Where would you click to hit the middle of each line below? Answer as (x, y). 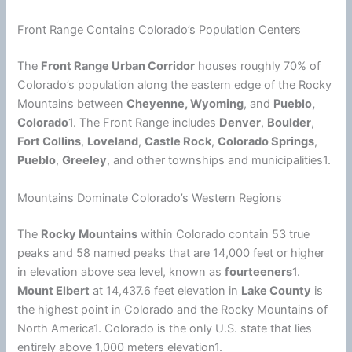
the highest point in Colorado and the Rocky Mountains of (173, 309)
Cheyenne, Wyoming (185, 104)
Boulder (290, 123)
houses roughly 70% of (258, 66)
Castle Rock (178, 142)
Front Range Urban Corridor (118, 66)
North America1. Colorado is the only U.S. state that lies (165, 328)
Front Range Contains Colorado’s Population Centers (159, 30)
